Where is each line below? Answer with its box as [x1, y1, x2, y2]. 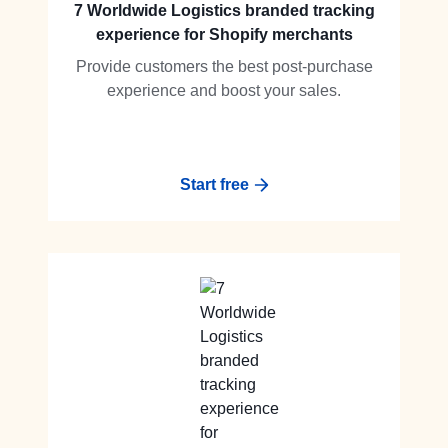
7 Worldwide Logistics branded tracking [73, 2, 375, 19]
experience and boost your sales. [107, 82, 341, 99]
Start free [179, 176, 249, 193]
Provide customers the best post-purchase [75, 58, 373, 75]
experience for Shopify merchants [95, 26, 353, 43]
